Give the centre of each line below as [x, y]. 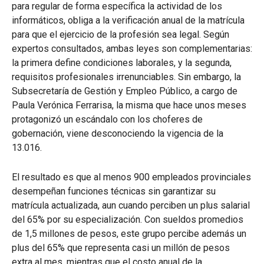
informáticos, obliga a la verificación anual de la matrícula [128, 20]
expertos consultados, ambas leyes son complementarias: [132, 49]
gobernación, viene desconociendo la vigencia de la [118, 133]
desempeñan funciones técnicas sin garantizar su [114, 191]
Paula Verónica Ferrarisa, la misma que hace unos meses [129, 105]
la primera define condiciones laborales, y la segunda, [122, 63]
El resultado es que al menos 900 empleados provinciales [131, 177]
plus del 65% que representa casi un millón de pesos [121, 248]
